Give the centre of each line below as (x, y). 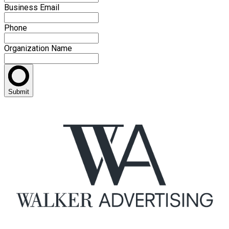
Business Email (32, 8)
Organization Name (38, 49)
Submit (19, 92)
